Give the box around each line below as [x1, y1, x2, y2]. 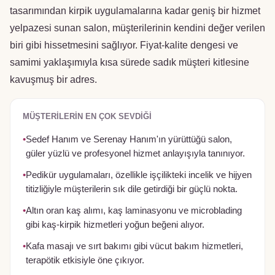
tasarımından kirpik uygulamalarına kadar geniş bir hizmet [10, 6, 260, 16]
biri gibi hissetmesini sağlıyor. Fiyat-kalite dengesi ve [10, 40, 238, 50]
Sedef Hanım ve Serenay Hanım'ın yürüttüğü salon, [26, 134, 232, 144]
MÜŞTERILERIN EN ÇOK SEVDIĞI [23, 112, 152, 121]
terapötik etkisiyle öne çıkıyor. [26, 255, 144, 265]
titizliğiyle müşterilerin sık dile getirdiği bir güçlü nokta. [26, 184, 238, 194]
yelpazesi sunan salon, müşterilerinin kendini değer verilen [10, 23, 265, 33]
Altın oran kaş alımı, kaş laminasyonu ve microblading [26, 206, 242, 215]
